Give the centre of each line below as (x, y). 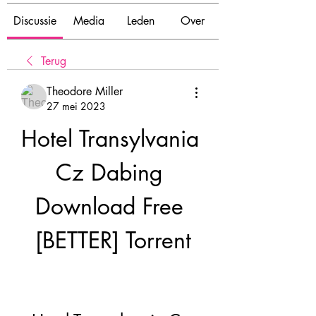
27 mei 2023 (76, 106)
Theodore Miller (85, 91)
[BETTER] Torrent (113, 240)
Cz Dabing (109, 172)
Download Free (109, 206)
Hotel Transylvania (110, 139)
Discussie (35, 21)
